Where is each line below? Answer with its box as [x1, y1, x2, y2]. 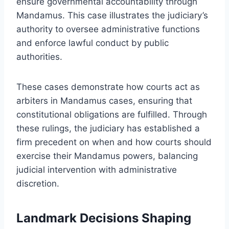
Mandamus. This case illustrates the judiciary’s [16, 10, 208, 20]
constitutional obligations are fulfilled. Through [16, 109, 207, 120]
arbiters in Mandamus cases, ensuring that [16, 95, 192, 106]
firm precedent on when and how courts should [16, 136, 212, 147]
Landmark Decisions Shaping [16, 210, 191, 225]
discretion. [16, 178, 59, 189]
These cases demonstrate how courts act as [16, 81, 200, 92]
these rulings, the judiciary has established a [16, 123, 200, 133]
